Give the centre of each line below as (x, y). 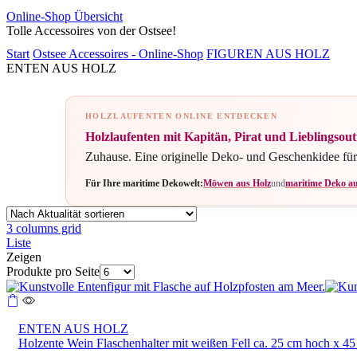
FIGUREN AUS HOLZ (268, 54)
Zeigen (24, 257)
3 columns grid (44, 229)
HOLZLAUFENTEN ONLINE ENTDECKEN (181, 116)
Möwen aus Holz (237, 184)
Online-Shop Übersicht (65, 17)
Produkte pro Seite (53, 272)
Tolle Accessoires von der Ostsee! (91, 31)
